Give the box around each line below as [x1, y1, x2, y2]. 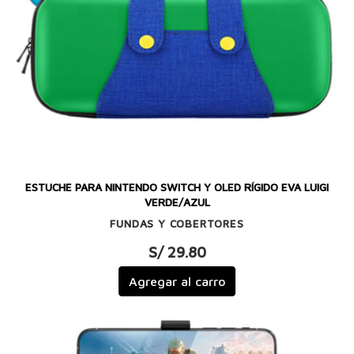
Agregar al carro [129, 273, 225, 288]
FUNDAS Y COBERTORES [110, 217, 244, 231]
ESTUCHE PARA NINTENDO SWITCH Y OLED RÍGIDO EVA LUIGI [25, 181, 329, 194]
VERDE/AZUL [144, 196, 210, 209]
